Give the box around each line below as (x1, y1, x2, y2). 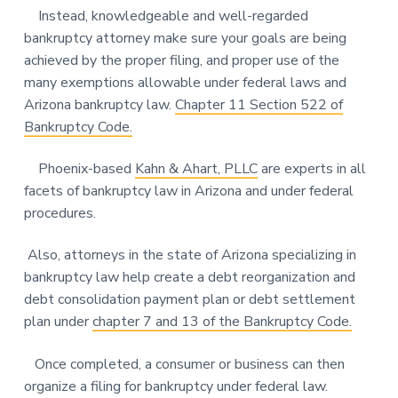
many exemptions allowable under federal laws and (23, 73, 346, 93)
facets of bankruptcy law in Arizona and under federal (23, 181, 354, 202)
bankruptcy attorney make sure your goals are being (23, 28, 346, 49)
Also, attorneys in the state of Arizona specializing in (23, 245, 356, 266)
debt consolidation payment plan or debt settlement (23, 290, 355, 310)
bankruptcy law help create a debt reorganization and (23, 267, 355, 288)
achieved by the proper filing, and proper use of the (23, 51, 339, 71)
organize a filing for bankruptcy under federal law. (23, 376, 331, 396)
